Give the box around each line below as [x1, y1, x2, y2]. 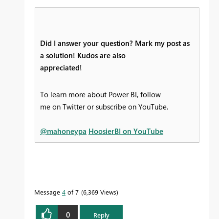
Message [34, 187, 62, 196]
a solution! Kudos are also [40, 50, 126, 60]
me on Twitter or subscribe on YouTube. [40, 101, 168, 111]
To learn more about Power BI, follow [40, 89, 161, 99]
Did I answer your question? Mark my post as [40, 38, 190, 48]
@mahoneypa [40, 126, 87, 136]
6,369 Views [83, 187, 116, 196]
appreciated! [40, 62, 82, 72]
